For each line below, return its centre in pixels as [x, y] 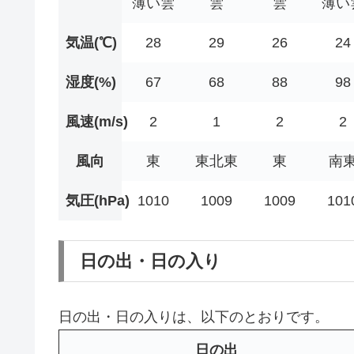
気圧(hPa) [98, 200]
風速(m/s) [97, 121]
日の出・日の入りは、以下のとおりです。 [194, 316]
